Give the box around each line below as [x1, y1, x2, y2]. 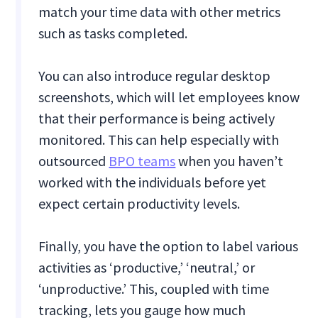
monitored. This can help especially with [38, 131, 280, 149]
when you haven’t [175, 152, 284, 170]
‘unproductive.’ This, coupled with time [38, 280, 270, 298]
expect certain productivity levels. [38, 194, 241, 213]
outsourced [38, 152, 109, 170]
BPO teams [109, 152, 176, 170]
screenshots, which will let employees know [38, 88, 300, 106]
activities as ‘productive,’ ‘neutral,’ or [38, 258, 256, 277]
